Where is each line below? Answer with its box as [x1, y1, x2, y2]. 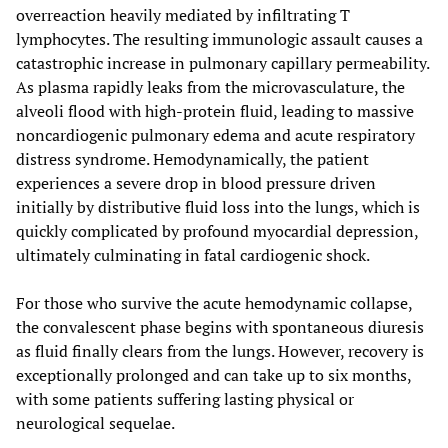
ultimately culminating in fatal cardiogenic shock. [16, 243, 370, 266]
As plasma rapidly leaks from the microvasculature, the [16, 75, 405, 98]
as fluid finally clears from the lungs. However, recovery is [16, 339, 424, 362]
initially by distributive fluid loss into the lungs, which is [16, 195, 420, 218]
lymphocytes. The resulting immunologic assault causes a [16, 27, 423, 50]
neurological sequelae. [16, 411, 175, 434]
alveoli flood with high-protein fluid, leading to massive [16, 99, 414, 122]
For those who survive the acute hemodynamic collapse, [16, 291, 412, 314]
